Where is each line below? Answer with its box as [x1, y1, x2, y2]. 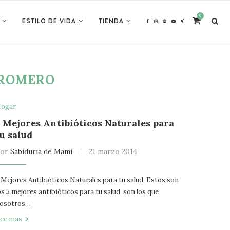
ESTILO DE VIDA [22, 17, 76, 25]
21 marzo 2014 [89, 147, 138, 156]
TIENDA [99, 17, 124, 25]
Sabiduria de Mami [10, 147, 73, 156]
